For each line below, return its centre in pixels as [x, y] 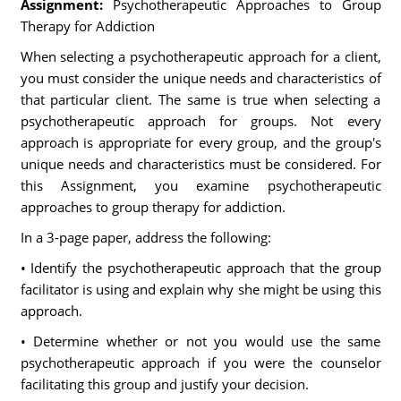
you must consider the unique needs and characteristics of [200, 78]
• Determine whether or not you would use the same [200, 341]
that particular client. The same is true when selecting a [200, 99]
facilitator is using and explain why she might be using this [200, 289]
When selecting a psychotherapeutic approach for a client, [200, 56]
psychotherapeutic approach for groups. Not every [200, 121]
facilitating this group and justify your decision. [164, 384]
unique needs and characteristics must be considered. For [200, 164]
